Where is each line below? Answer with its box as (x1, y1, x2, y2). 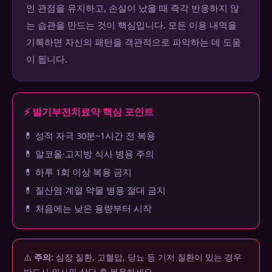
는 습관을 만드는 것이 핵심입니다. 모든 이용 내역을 (26, 19, 237, 32)
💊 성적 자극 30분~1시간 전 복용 (24, 129, 155, 142)
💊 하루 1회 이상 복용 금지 (24, 166, 132, 178)
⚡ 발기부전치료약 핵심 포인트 (24, 105, 154, 119)
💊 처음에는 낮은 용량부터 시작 (24, 202, 152, 215)
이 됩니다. (26, 53, 67, 66)
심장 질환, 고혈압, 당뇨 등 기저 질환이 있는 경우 (53, 251, 242, 263)
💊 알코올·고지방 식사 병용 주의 (24, 148, 154, 160)
